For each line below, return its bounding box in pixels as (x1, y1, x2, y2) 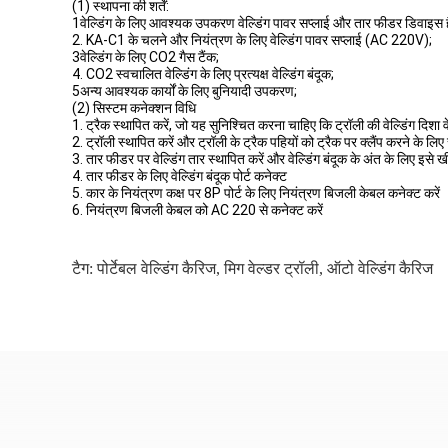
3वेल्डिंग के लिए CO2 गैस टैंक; (72, 49, 219, 65)
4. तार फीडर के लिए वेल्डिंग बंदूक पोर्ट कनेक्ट (72, 168, 287, 184)
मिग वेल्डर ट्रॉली (224, 260, 319, 277)
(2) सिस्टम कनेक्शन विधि (72, 100, 196, 116)
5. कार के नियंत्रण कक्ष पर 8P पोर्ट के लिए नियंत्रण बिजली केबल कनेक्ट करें (72, 185, 440, 201)
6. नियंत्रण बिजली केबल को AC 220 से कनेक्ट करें (72, 202, 323, 218)
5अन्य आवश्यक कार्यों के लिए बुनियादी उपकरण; (72, 83, 297, 99)
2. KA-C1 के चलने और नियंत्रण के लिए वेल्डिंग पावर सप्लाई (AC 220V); (72, 32, 432, 48)
